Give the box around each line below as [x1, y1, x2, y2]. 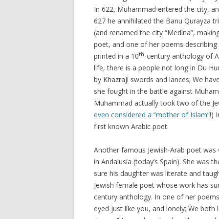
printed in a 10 [94, 51, 139, 61]
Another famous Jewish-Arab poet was [94, 145, 218, 154]
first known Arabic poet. [94, 122, 169, 131]
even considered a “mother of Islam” [94, 110, 210, 119]
